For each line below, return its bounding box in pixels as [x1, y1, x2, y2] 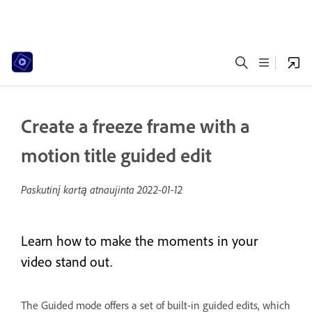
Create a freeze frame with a [21, 114, 250, 138]
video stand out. [21, 253, 112, 270]
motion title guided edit [21, 143, 212, 167]
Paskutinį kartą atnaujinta [21, 182, 137, 196]
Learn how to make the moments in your [21, 233, 258, 249]
